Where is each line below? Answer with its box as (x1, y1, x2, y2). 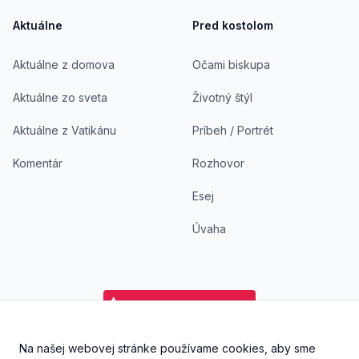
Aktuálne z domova (13, 58, 115, 71)
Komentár (13, 156, 63, 170)
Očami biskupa (192, 58, 270, 71)
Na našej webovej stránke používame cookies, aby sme (19, 341, 316, 355)
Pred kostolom (192, 18, 273, 32)
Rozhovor (192, 156, 244, 170)
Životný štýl (192, 91, 252, 104)
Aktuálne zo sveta (13, 91, 107, 104)
